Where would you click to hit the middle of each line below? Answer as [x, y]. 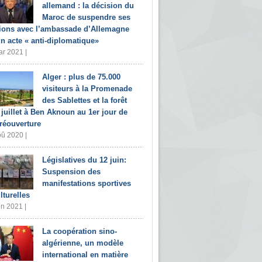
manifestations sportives [87, 183]
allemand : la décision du [88, 6]
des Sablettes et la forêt [85, 100]
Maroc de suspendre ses [86, 17]
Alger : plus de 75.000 [81, 77]
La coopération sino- [80, 231]
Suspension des [71, 172]
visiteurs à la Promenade [87, 89]
